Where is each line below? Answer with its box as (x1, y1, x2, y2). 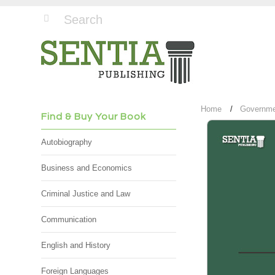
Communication (41, 215, 97, 224)
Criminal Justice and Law (41, 189, 131, 198)
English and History (41, 241, 111, 250)
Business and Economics (41, 163, 133, 172)
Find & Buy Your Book (41, 112, 147, 122)
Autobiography (41, 137, 93, 147)
